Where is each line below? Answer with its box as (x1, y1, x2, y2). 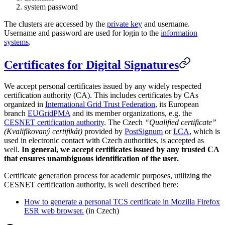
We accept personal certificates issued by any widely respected (4, 81, 201, 90)
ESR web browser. (24, 206, 84, 215)
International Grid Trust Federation (45, 99, 155, 108)
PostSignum (125, 127, 163, 136)
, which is (189, 127, 220, 136)
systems (4, 37, 29, 46)
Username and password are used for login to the (4, 28, 161, 37)
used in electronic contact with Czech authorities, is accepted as (4, 136, 204, 145)
